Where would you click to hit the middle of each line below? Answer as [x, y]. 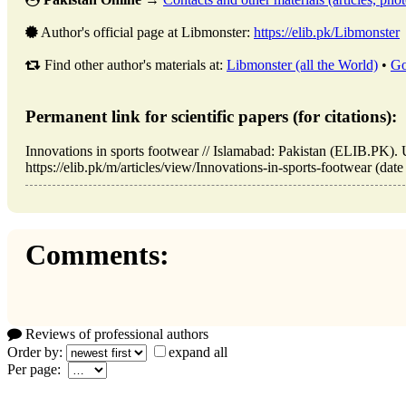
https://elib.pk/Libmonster [327, 32]
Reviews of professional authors [115, 333]
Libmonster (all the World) [302, 64]
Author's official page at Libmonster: [146, 32]
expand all [198, 352]
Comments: [97, 255]
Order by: [37, 352]
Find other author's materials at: [134, 64]
